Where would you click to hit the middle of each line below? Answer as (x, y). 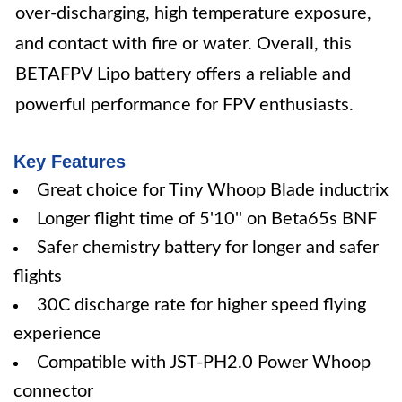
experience (57, 334)
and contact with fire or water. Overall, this (184, 44)
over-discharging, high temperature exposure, (193, 13)
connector (53, 391)
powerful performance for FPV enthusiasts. (184, 105)
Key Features (70, 162)
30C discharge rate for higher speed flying (201, 305)
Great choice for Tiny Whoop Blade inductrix (213, 190)
